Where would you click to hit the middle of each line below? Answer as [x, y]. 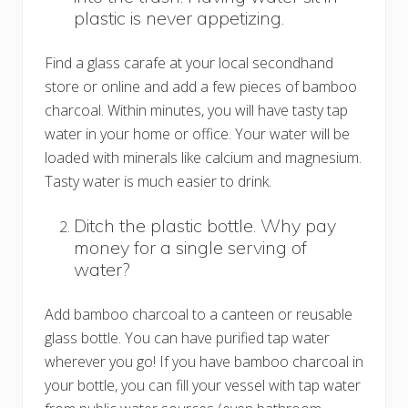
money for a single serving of [190, 247]
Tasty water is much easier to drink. [158, 181]
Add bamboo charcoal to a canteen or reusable [199, 314]
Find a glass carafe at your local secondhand [189, 62]
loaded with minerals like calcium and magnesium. [203, 157]
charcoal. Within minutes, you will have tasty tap [196, 110]
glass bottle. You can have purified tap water [187, 337]
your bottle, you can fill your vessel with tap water [203, 385]
